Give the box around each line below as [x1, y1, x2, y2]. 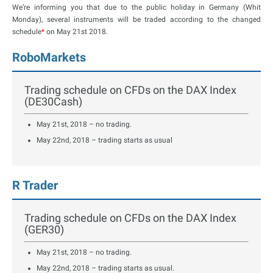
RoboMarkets [12, 49, 86, 65]
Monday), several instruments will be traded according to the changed [12, 15, 261, 24]
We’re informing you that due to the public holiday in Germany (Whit [12, 2, 261, 12]
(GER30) [24, 222, 64, 236]
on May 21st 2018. [44, 27, 108, 36]
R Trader [12, 177, 58, 193]
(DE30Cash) [24, 94, 82, 108]
